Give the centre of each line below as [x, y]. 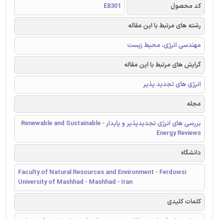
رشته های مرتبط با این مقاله [164, 26]
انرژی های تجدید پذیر [172, 84]
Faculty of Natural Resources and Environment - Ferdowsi [102, 172]
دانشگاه [191, 153]
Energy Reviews [179, 133]
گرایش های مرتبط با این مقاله [163, 65]
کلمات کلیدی [184, 202]
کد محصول [186, 6]
